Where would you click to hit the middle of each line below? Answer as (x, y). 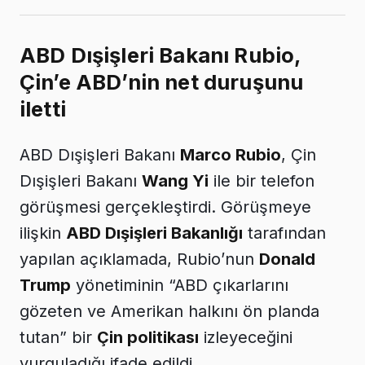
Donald (287, 259)
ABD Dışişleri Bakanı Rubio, (161, 55)
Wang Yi (175, 181)
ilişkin (43, 233)
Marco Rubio (231, 155)
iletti (43, 109)
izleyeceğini (246, 338)
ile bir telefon (262, 181)
